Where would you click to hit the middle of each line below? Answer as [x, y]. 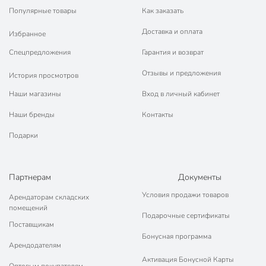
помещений [28, 208]
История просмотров [44, 75]
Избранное [27, 34]
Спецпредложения [40, 53]
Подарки [23, 136]
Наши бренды [32, 115]
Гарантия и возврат [173, 53]
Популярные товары [43, 11]
